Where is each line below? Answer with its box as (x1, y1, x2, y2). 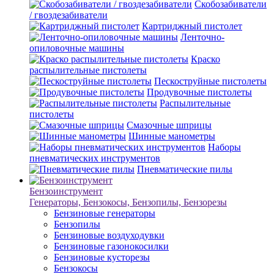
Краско (191, 53, 220, 64)
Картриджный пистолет (142, 20, 242, 31)
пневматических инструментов (29, 152, 160, 163)
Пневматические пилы (137, 163, 232, 174)
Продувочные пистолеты (147, 86, 252, 97)
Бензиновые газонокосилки (54, 240, 169, 251)
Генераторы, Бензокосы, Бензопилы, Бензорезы (29, 196, 227, 207)
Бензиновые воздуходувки (54, 229, 165, 240)
